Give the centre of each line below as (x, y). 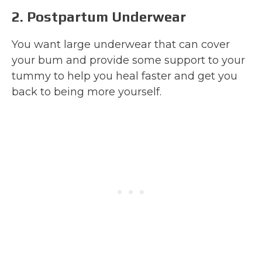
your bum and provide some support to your (128, 60)
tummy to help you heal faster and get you (125, 76)
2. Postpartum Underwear (99, 16)
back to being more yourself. (87, 92)
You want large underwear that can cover (121, 44)
